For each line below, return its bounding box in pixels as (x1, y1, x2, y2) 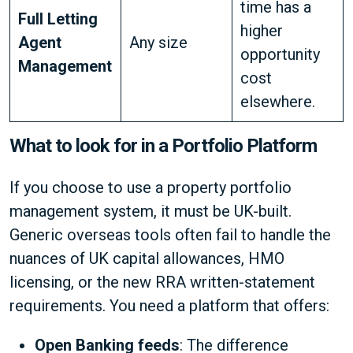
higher (240, 21, 283, 40)
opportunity (240, 45, 320, 64)
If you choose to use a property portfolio (9, 178, 292, 197)
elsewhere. (240, 92, 315, 111)
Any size (129, 33, 188, 52)
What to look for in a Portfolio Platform (9, 135, 317, 157)
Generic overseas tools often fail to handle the (9, 225, 331, 244)
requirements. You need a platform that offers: (9, 296, 329, 315)
